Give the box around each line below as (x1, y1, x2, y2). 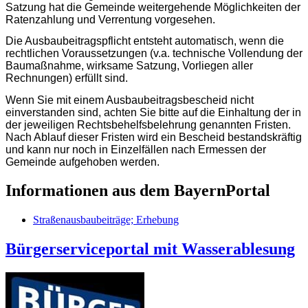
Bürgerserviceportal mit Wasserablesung (5, 240, 295, 258)
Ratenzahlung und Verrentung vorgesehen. (5, 13, 215, 25)
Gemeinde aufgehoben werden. (5, 155, 159, 168)
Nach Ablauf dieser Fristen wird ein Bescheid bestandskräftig (5, 131, 302, 143)
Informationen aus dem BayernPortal (5, 181, 270, 200)
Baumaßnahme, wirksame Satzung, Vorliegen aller (5, 60, 253, 72)
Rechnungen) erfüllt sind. (5, 72, 128, 85)
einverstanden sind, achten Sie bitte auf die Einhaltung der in (5, 106, 301, 118)
